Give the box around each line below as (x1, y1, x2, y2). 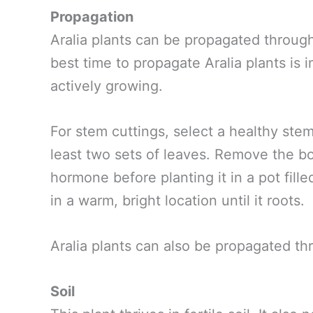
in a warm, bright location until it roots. (50, 191, 305, 209)
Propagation (50, 8, 133, 25)
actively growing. (50, 77, 163, 94)
